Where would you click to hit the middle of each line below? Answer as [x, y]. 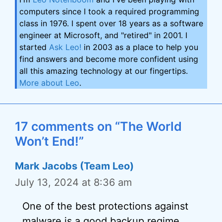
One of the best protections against [105, 206]
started [34, 47]
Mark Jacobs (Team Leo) [74, 166]
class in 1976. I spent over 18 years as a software [111, 23]
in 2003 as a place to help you [140, 47]
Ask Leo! [65, 47]
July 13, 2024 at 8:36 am [73, 182]
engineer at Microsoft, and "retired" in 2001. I [103, 35]
